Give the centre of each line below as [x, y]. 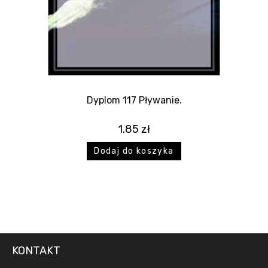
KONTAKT [36, 251]
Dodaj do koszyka [134, 151]
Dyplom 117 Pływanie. [134, 100]
